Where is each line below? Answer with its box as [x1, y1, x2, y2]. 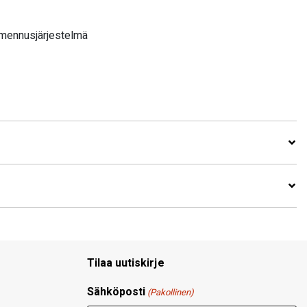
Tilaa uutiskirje [87, 255, 164, 271]
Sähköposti [87, 284, 145, 300]
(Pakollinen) [147, 286, 195, 299]
